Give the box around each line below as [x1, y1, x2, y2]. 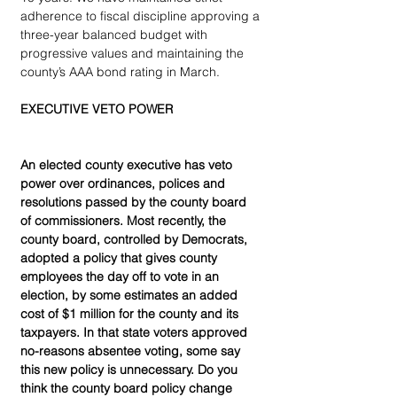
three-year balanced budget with [20, 26, 211, 43]
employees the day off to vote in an [20, 268, 222, 284]
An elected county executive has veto [20, 156, 236, 173]
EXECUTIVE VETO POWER [20, 100, 173, 117]
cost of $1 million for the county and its [20, 305, 242, 322]
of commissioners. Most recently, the [20, 212, 230, 229]
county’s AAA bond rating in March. [20, 63, 220, 80]
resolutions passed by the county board [20, 193, 250, 210]
